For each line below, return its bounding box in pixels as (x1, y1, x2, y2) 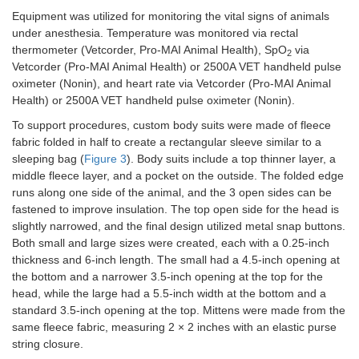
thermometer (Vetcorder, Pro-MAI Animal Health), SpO (12, 43, 287, 57)
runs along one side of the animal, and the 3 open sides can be (12, 186, 332, 200)
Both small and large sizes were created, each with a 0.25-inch (12, 236, 329, 250)
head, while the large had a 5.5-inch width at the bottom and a (12, 287, 326, 301)
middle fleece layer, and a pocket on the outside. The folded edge (12, 169, 344, 183)
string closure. (12, 337, 83, 351)
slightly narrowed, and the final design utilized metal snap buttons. (12, 220, 345, 233)
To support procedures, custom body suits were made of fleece (12, 119, 331, 132)
